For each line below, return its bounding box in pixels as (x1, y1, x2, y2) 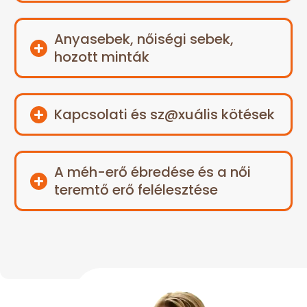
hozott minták (54, 47, 149, 67)
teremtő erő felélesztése (54, 180, 218, 200)
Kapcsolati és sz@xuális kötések (54, 105, 275, 125)
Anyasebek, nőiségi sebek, (54, 29, 234, 49)
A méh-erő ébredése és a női (54, 162, 251, 182)
